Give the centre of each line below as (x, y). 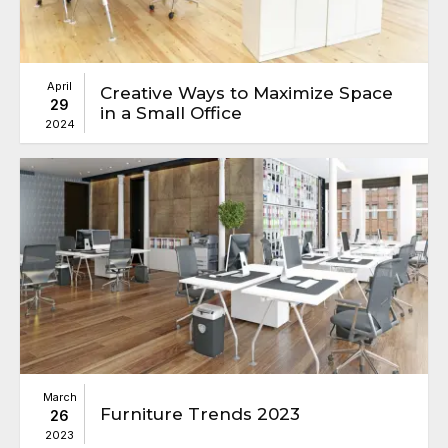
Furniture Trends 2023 (200, 413)
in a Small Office (171, 113)
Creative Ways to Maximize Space (246, 93)
